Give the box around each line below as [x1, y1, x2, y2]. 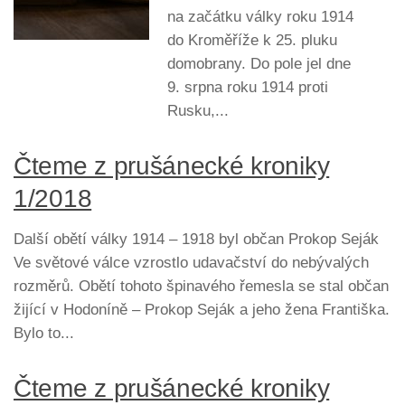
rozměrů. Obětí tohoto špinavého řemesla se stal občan [14, 278, 389, 296]
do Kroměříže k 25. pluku [167, 32, 337, 50]
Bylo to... [14, 325, 74, 343]
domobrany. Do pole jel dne [167, 55, 351, 73]
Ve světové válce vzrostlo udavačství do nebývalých [14, 254, 369, 272]
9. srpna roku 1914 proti [167, 79, 328, 97]
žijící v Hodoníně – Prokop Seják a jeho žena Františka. [14, 301, 390, 319]
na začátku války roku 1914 [167, 8, 353, 26]
